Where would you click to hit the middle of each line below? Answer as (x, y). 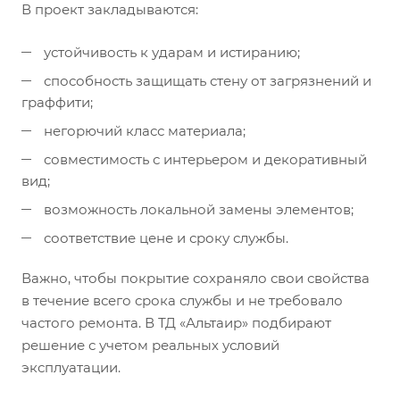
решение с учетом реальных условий (150, 345)
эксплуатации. (71, 367)
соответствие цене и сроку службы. (166, 237)
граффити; (57, 102)
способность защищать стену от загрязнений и (208, 80)
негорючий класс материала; (145, 130)
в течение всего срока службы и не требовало (182, 300)
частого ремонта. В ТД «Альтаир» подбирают (176, 322)
